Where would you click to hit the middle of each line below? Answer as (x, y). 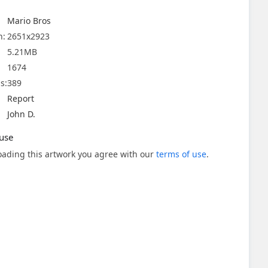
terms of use (181, 154)
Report (21, 98)
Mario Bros (29, 21)
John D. (21, 114)
